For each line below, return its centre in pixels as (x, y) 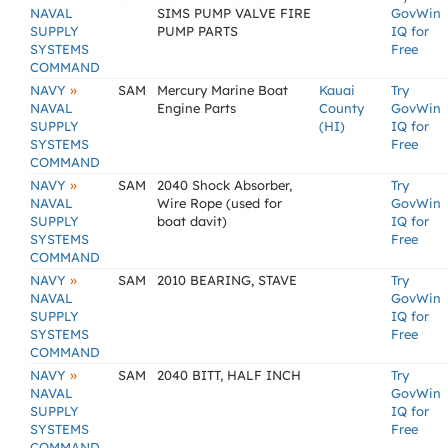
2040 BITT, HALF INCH (229, 375)
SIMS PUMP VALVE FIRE (234, 13)
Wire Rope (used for (219, 203)
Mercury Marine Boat (222, 90)
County (341, 108)
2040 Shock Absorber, (224, 185)
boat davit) (192, 221)
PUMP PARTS (197, 31)
